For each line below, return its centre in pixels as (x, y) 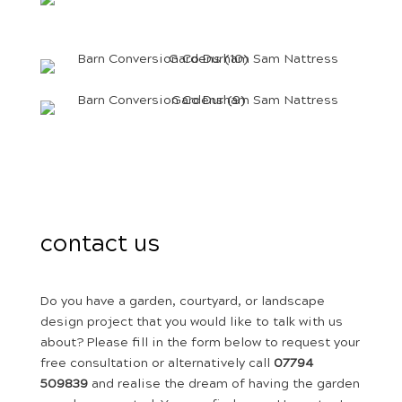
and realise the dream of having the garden (225, 384)
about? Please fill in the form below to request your (200, 342)
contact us (100, 244)
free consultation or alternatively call (157, 363)
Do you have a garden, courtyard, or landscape (182, 301)
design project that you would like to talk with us (191, 322)
